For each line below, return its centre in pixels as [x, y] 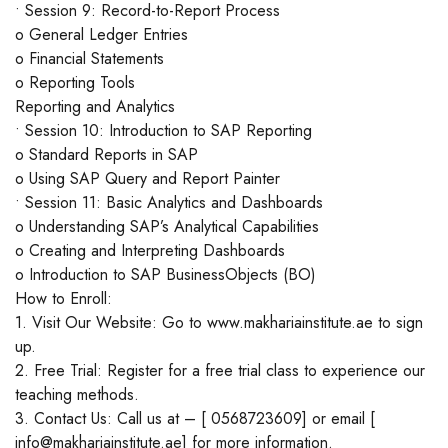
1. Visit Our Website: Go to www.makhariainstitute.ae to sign [219, 323]
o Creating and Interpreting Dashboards [150, 251]
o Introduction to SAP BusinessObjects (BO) [165, 275]
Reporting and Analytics [95, 107]
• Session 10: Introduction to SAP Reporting [163, 131]
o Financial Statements [89, 59]
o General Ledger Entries [101, 35]
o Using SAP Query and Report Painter [147, 179]
